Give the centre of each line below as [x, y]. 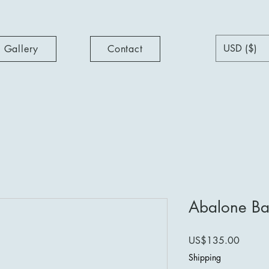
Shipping [205, 257]
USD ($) [240, 48]
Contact [125, 49]
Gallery [21, 49]
